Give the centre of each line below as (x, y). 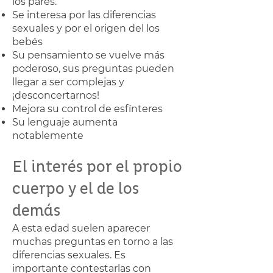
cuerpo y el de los (76, 189)
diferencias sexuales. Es (69, 255)
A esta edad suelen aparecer (81, 228)
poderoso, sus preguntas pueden (93, 69)
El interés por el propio (97, 167)
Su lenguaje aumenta (65, 122)
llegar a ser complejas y (68, 82)
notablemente (48, 136)
